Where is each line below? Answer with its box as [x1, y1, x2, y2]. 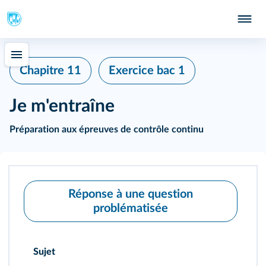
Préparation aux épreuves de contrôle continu [9, 125, 204, 134]
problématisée [93, 202, 168, 214]
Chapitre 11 [20, 65, 81, 77]
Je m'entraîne [9, 97, 115, 115]
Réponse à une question [68, 188, 193, 200]
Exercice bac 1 [109, 65, 185, 77]
